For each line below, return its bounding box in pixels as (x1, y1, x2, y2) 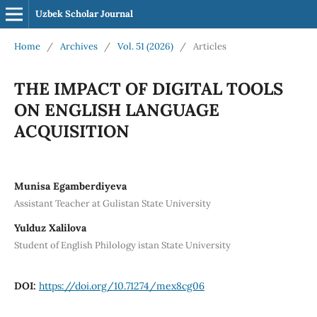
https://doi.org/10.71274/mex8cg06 (38, 279, 204, 292)
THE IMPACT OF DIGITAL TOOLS (13, 77, 283, 100)
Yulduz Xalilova (13, 221, 86, 234)
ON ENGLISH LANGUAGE (13, 98, 219, 121)
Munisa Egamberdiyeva (13, 179, 127, 192)
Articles (192, 40, 226, 52)
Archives (59, 40, 98, 52)
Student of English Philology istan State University (13, 238, 231, 251)
